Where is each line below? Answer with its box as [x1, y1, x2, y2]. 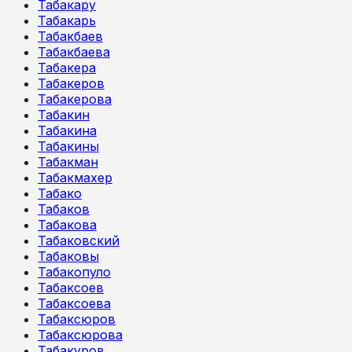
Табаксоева [38, 295, 111, 311]
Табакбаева [38, 43, 110, 60]
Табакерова [38, 90, 112, 107]
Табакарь [38, 12, 96, 28]
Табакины [38, 137, 99, 154]
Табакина [38, 122, 97, 138]
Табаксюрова [38, 326, 123, 343]
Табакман [38, 153, 98, 170]
